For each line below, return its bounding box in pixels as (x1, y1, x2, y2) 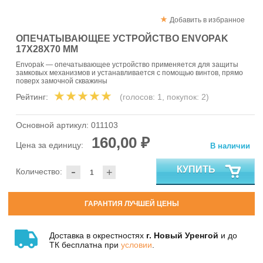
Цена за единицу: (16, 140, 86, 150)
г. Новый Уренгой (146, 230, 218, 240)
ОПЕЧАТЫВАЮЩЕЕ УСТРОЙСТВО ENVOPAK (16, 33, 228, 43)
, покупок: (162, 92, 201, 102)
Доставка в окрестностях (49, 230, 146, 240)
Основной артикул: (16, 120, 91, 130)
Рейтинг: (16, 92, 48, 102)
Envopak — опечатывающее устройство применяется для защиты (16, 60, 238, 69)
